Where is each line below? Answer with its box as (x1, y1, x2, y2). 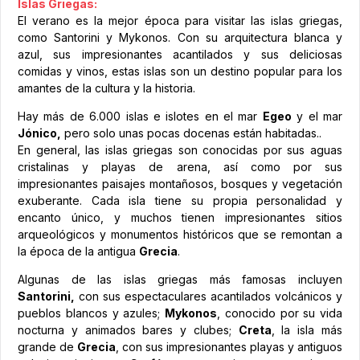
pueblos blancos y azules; (18, 305, 165, 320)
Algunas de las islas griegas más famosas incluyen (18, 272, 342, 286)
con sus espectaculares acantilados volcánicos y (75, 288, 342, 303)
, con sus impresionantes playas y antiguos (116, 339, 342, 354)
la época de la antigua (18, 243, 139, 258)
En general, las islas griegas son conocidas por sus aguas (18, 142, 342, 157)
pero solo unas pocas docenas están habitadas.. (61, 125, 321, 140)
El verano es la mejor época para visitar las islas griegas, (18, 13, 342, 27)
